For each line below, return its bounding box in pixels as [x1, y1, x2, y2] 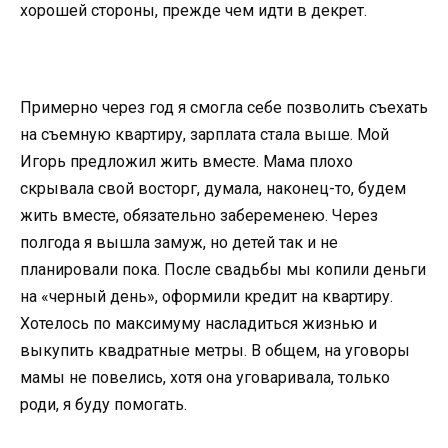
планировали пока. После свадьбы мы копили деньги [20, 260, 426, 280]
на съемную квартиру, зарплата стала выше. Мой [20, 125, 389, 145]
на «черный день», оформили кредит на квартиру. [20, 287, 393, 307]
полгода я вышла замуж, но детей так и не [20, 233, 338, 253]
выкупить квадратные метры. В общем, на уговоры [20, 341, 410, 361]
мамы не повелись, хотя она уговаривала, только [20, 368, 390, 388]
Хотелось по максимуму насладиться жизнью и [20, 314, 377, 334]
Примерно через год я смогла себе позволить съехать [20, 98, 428, 118]
